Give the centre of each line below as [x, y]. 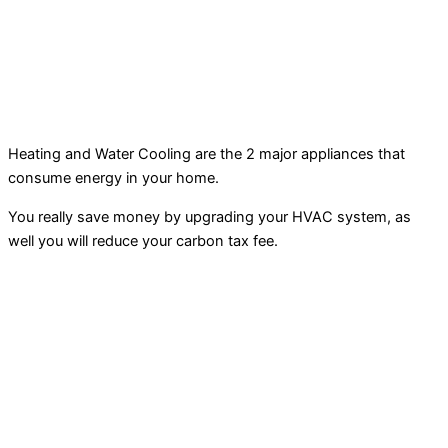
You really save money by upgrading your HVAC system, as [209, 216]
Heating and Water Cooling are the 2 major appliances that [206, 153]
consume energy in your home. [113, 177]
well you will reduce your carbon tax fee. [143, 240]
